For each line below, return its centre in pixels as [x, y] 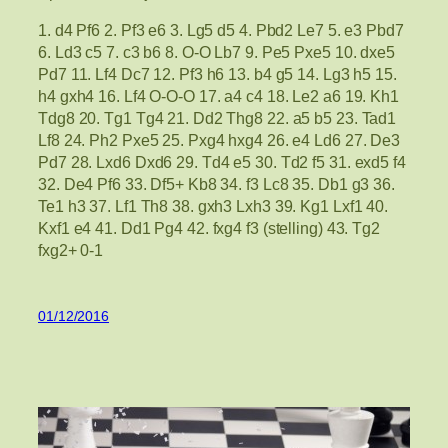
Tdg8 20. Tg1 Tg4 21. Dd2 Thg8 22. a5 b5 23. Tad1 [217, 117]
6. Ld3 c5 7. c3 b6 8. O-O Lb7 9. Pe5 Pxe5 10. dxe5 [216, 51]
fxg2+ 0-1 [71, 249]
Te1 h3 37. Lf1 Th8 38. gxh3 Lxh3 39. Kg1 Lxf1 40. [213, 205]
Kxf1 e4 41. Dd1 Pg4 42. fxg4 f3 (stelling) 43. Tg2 [209, 227]
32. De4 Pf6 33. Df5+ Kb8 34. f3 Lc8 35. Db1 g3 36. [216, 183]
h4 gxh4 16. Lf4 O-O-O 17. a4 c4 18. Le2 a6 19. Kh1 [218, 95]
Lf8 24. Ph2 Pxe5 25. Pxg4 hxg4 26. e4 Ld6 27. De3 [219, 139]
